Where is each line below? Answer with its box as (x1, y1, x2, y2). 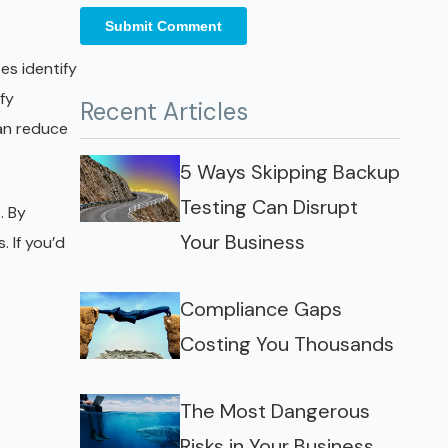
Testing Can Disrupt (180, 194, 358, 220)
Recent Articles (80, 96, 248, 127)
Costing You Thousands (180, 331, 394, 357)
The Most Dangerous (180, 398, 370, 424)
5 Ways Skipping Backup (180, 159, 400, 185)
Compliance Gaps (180, 296, 342, 322)
